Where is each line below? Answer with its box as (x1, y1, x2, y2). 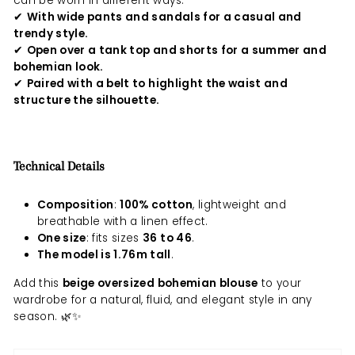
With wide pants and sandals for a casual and (26, 9, 302, 25)
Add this (13, 275, 63, 291)
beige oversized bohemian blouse (63, 275, 258, 291)
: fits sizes (86, 230, 143, 246)
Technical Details (13, 158, 105, 174)
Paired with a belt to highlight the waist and (26, 75, 288, 91)
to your (258, 275, 302, 291)
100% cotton (120, 197, 193, 212)
